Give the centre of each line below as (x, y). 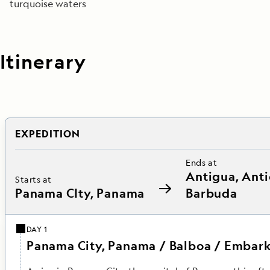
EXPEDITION (48, 134)
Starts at (34, 179)
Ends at (202, 162)
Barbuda (212, 193)
